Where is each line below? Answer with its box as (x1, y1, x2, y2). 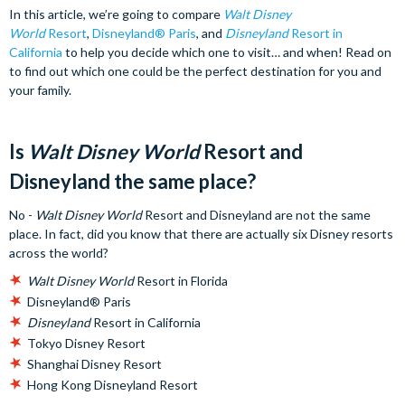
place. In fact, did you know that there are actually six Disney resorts (9, 226, 393, 241)
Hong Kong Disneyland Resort (27, 377, 198, 392)
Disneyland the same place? (9, 169, 256, 193)
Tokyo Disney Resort (27, 335, 146, 351)
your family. (9, 82, 71, 98)
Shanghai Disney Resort (27, 356, 162, 372)
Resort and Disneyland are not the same (142, 207, 371, 222)
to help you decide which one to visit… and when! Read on (62, 44, 391, 60)
